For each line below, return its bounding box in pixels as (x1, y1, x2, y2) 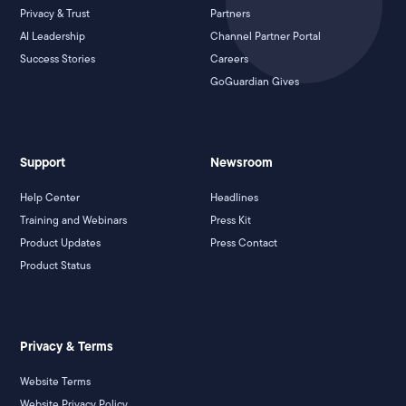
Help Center (20, 189, 81, 206)
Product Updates (20, 235, 101, 251)
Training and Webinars (20, 212, 128, 228)
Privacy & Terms (20, 336, 114, 357)
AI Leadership (20, 28, 86, 44)
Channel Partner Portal (210, 28, 321, 44)
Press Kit (210, 212, 251, 228)
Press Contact (210, 235, 277, 251)
